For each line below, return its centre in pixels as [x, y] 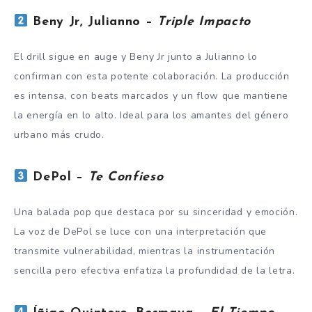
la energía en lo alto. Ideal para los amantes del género [151, 115]
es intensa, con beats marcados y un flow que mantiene [151, 95]
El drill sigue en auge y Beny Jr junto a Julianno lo [136, 56]
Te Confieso [126, 178]
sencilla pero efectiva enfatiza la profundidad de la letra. [155, 270]
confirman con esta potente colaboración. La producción [152, 76]
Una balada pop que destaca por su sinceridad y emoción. [156, 212]
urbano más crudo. [59, 134]
